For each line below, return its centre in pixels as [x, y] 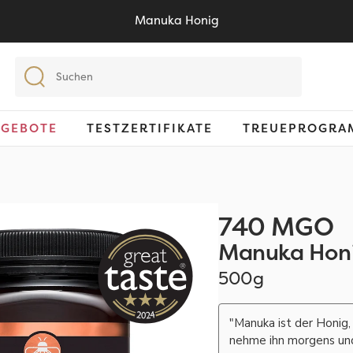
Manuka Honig [176, 20]
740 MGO [276, 227]
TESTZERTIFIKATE [150, 128]
